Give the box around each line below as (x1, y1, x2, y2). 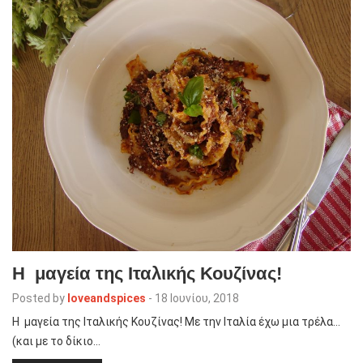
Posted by (12, 291, 65, 305)
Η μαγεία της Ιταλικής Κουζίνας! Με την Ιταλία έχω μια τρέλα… (12, 314, 340, 328)
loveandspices (67, 291, 146, 305)
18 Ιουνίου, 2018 (155, 291, 239, 305)
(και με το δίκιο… (12, 334, 100, 348)
